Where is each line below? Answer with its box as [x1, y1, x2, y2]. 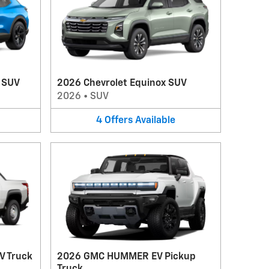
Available [134, 115, 175, 125]
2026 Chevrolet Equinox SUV [56, 78, 187, 88]
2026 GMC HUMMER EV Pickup [56, 252, 196, 262]
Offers [104, 115, 133, 125]
